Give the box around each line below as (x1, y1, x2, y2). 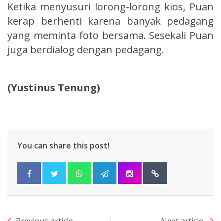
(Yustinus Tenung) (7, 80, 100, 94)
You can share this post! (17, 140, 110, 151)
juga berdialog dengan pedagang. (7, 42, 164, 56)
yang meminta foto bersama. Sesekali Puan (7, 28, 214, 42)
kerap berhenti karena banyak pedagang (7, 14, 214, 28)
